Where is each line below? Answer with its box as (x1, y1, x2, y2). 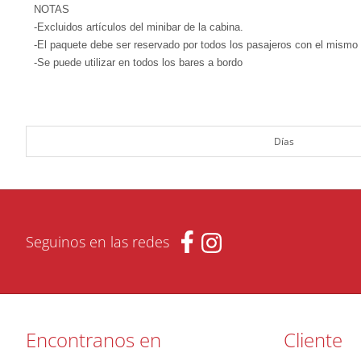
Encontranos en (26, 326, 161, 353)
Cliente (284, 326, 342, 353)
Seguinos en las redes (26, 232, 169, 251)
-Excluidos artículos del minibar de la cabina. (34, 21, 243, 33)
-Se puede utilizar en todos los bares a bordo (34, 56, 243, 68)
